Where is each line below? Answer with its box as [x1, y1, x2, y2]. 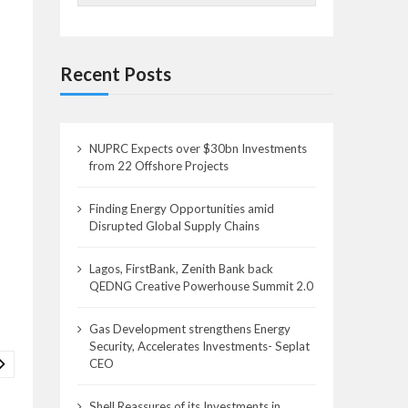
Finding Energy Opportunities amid [89, 200, 275, 216]
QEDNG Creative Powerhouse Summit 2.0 [89, 278, 314, 293]
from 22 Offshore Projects [89, 158, 229, 173]
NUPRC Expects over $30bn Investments [89, 140, 308, 156]
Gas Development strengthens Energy [89, 321, 291, 336]
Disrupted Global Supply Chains [89, 218, 260, 233]
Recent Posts [60, 63, 171, 86]
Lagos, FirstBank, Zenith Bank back [89, 260, 274, 276]
